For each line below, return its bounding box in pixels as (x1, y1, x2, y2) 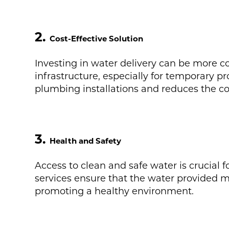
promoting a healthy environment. (34, 186, 194, 197)
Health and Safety (49, 136, 121, 146)
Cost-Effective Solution (49, 34, 143, 44)
